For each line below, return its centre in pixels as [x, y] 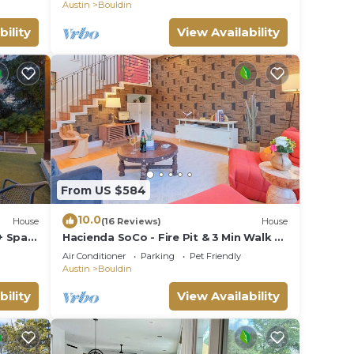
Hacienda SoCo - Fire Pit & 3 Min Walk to [175, 237]
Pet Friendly [215, 256]
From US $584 [104, 190]
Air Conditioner [94, 256]
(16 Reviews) [131, 221]
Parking [158, 256]
